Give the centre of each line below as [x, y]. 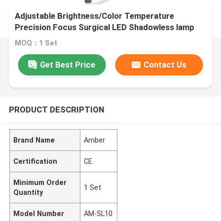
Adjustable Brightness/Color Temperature [95, 16]
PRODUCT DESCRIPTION [56, 109]
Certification [36, 161]
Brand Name [34, 140]
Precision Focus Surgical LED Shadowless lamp [105, 27]
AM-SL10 [98, 213]
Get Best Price [68, 64]
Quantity [28, 192]
